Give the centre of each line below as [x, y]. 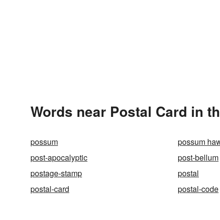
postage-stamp [56, 173]
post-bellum [198, 157]
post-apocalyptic [59, 157]
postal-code [198, 189]
